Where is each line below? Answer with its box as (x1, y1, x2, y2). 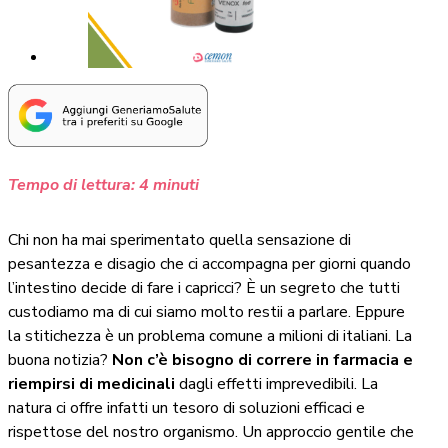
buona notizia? (8, 349, 112, 372)
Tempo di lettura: (8, 174, 135, 197)
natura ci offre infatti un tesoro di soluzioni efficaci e (8, 397, 365, 420)
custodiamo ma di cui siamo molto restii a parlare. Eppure (8, 301, 405, 324)
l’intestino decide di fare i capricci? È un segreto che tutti (8, 277, 400, 300)
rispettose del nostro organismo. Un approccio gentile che (8, 421, 414, 444)
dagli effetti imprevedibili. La (179, 373, 378, 396)
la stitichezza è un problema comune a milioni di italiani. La (8, 325, 412, 348)
